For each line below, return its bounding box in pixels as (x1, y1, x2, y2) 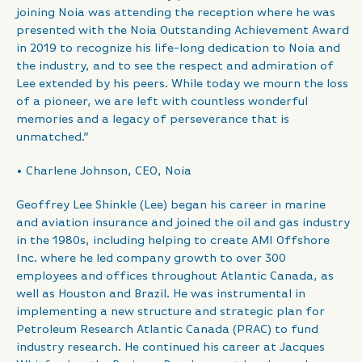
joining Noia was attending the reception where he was (16, 6, 335, 19)
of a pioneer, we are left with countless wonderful (16, 95, 308, 108)
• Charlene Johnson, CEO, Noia (16, 165, 192, 178)
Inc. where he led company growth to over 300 (16, 252, 286, 265)
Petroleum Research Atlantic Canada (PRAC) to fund (16, 323, 318, 336)
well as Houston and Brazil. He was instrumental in (16, 288, 305, 301)
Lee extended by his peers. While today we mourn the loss (16, 78, 348, 90)
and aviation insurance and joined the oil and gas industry (16, 217, 350, 229)
